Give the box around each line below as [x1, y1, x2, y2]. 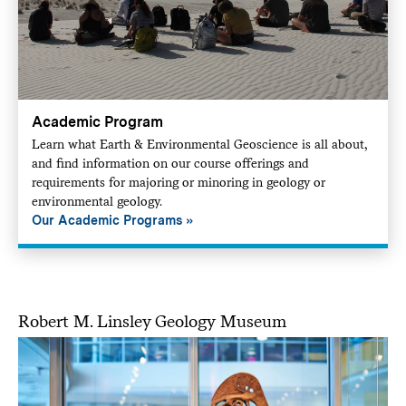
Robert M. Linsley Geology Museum [17, 310, 286, 332]
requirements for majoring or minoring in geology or [31, 174, 325, 189]
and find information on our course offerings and [31, 155, 309, 170]
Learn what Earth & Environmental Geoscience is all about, [31, 136, 366, 151]
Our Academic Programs [31, 212, 182, 227]
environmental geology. [31, 193, 162, 208]
